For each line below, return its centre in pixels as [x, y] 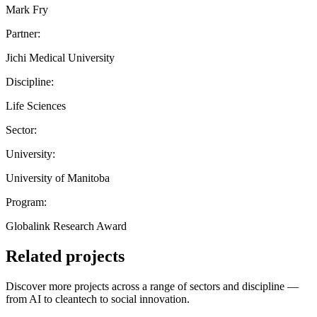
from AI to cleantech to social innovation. [98, 299]
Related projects [65, 256]
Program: [26, 202]
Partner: [23, 33]
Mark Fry [27, 9]
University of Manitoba [58, 178]
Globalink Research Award [66, 226]
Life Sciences [36, 105]
